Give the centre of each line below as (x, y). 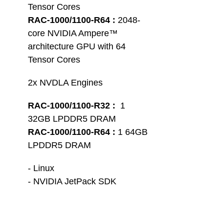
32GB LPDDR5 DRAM (72, 119)
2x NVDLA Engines (65, 83)
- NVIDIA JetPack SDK (72, 181)
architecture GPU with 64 (78, 46)
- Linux (41, 168)
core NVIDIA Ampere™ (74, 33)
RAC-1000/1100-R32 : (72, 106)
